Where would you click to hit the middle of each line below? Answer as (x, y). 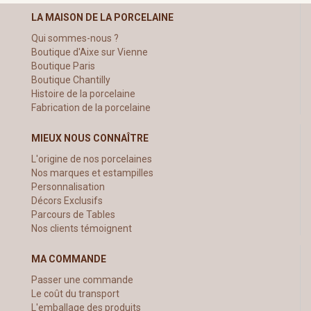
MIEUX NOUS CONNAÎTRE (90, 138)
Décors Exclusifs (67, 200)
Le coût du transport (75, 293)
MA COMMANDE (69, 259)
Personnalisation (68, 186)
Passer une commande (82, 279)
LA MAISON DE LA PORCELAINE (102, 17)
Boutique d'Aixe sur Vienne (90, 52)
